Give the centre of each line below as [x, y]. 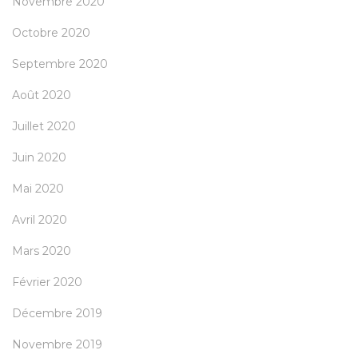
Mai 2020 [38, 189]
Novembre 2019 [57, 345]
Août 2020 [42, 95]
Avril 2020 [40, 220]
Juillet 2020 [44, 127]
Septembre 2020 [60, 64]
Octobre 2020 [51, 33]
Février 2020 [47, 282]
